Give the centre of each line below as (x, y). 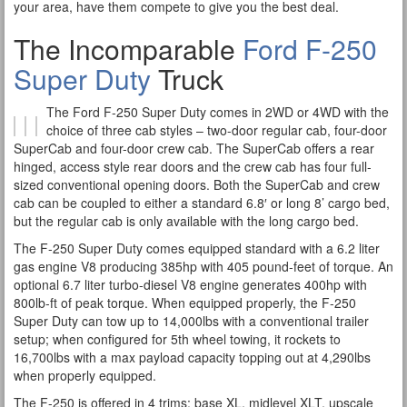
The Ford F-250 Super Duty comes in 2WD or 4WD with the (218, 112)
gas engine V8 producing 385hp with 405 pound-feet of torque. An (203, 266)
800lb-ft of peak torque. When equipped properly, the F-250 (185, 303)
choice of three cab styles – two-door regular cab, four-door (217, 130)
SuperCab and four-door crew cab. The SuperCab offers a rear (194, 148)
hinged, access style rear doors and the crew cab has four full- (193, 166)
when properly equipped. (85, 375)
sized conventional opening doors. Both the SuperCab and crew (197, 184)
